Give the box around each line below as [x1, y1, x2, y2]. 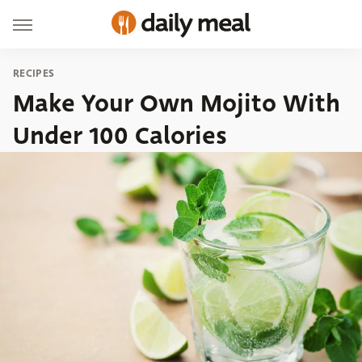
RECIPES [13, 65, 55, 81]
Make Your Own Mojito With [13, 86, 340, 121]
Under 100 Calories [13, 118, 227, 154]
